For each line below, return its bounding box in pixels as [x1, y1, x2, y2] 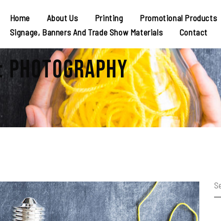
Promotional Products [140, 13, 218, 23]
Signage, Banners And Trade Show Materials [9, 27, 163, 37]
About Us [46, 13, 78, 23]
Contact [179, 27, 208, 37]
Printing [94, 13, 123, 23]
